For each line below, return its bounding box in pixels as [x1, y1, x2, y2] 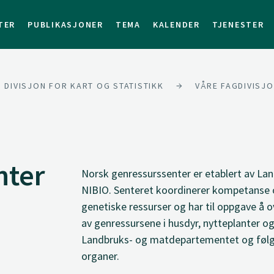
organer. [81, 249, 120, 263]
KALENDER [152, 19, 200, 30]
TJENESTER [212, 19, 264, 30]
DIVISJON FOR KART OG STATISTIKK [4, 80, 164, 91]
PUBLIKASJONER [28, 19, 103, 30]
